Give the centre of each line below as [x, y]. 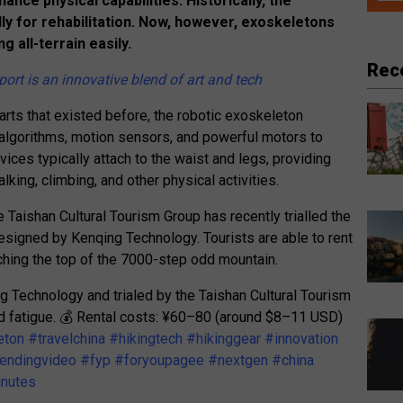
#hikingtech [146, 339]
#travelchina [67, 339]
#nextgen [238, 361]
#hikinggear [224, 339]
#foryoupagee [160, 361]
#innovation [302, 339]
